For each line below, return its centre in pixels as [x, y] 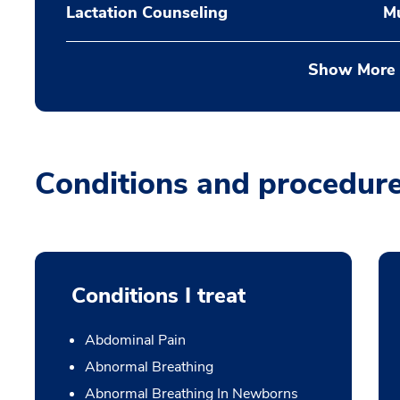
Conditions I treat [158, 296]
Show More [351, 70]
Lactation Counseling [147, 12]
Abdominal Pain [135, 340]
